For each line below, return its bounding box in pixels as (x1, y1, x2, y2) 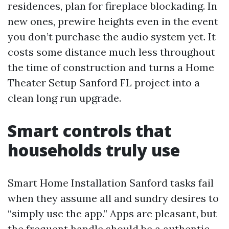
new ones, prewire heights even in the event (8, 15, 218, 28)
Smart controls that (8, 120, 172, 142)
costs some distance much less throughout (8, 45, 215, 58)
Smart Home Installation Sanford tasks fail (8, 176, 214, 189)
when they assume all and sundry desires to (8, 192, 219, 204)
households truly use (8, 139, 180, 161)
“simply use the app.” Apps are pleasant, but (8, 207, 217, 220)
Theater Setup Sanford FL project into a (8, 76, 200, 89)
